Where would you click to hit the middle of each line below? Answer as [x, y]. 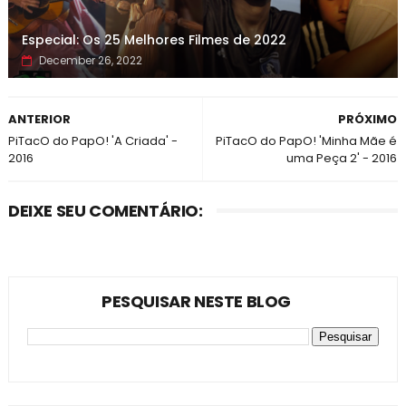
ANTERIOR [39, 119]
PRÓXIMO [368, 119]
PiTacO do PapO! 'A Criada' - [92, 141]
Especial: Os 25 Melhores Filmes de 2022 [154, 40]
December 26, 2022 [90, 60]
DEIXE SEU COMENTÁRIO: [105, 211]
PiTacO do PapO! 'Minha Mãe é [307, 141]
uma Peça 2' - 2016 [342, 158]
